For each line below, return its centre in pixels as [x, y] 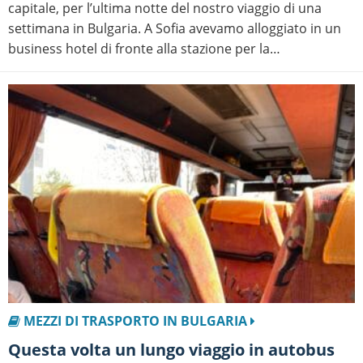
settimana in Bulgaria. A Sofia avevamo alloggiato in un [175, 29]
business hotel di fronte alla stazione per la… [144, 49]
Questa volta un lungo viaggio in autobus [15, 350]
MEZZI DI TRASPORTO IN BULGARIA [135, 321]
